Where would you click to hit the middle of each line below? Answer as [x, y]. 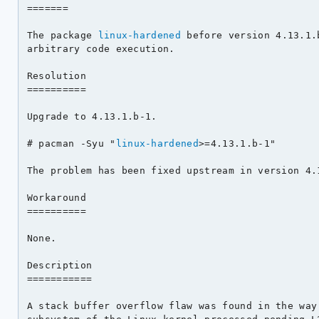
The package [62, 35]
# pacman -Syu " [71, 143]
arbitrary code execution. [101, 48]
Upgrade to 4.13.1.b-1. [92, 116]
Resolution [56, 75]
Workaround [56, 197]
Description [59, 265]
